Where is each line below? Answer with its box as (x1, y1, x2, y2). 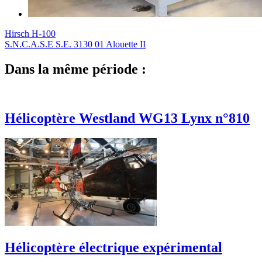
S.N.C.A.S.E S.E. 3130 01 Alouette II (5, 39, 146, 49)
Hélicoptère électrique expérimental (5, 240, 222, 256)
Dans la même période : (5, 61, 146, 77)
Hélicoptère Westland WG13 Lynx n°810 (5, 111, 250, 126)
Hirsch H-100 (5, 28, 56, 39)
